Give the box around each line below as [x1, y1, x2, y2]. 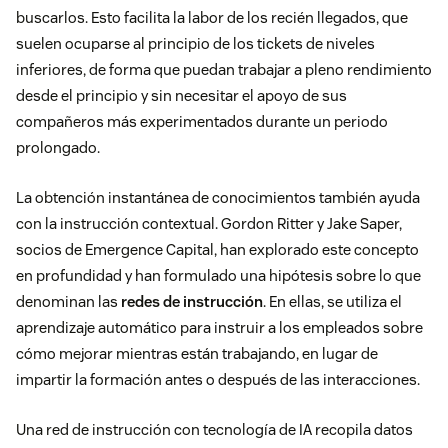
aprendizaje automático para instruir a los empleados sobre [16, 318, 423, 338]
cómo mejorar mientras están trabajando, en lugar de [16, 344, 378, 364]
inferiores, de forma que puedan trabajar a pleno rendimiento [16, 60, 432, 80]
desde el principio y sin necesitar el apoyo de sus [16, 86, 347, 106]
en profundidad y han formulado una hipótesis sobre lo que [16, 266, 421, 286]
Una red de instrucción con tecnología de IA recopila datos [16, 420, 413, 440]
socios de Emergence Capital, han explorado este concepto [16, 240, 419, 260]
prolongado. [16, 138, 100, 158]
